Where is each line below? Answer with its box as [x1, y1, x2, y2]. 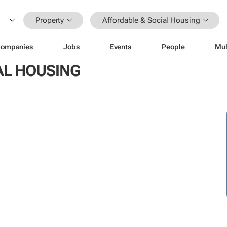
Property [35, 15, 64, 25]
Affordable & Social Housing [102, 15, 200, 25]
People [162, 42, 185, 51]
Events [109, 42, 132, 51]
